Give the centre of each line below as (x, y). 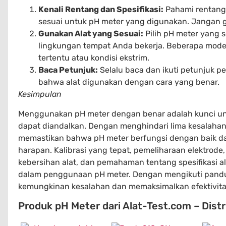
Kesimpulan (40, 94)
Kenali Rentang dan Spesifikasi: (101, 10)
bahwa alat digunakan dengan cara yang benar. (129, 82)
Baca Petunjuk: (68, 70)
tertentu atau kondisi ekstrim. (94, 58)
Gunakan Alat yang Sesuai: (91, 34)
